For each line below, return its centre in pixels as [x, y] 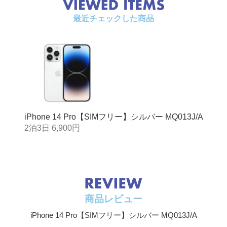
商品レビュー [113, 199]
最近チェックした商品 [113, 18]
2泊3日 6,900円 [52, 128]
